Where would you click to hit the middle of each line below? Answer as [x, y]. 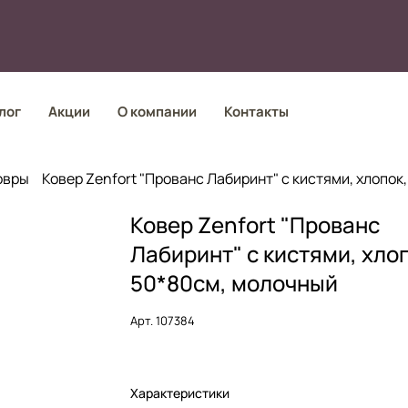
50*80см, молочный [235, 283]
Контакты [256, 112]
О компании [157, 112]
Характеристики [180, 393]
